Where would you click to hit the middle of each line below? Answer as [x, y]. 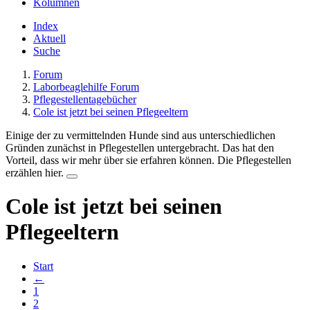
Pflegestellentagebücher [85, 99]
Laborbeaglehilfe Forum [86, 87]
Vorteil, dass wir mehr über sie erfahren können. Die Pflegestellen [148, 160]
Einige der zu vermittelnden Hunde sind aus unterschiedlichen [140, 135]
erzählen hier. [36, 173]
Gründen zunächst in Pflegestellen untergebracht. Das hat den [140, 148]
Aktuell [49, 38]
